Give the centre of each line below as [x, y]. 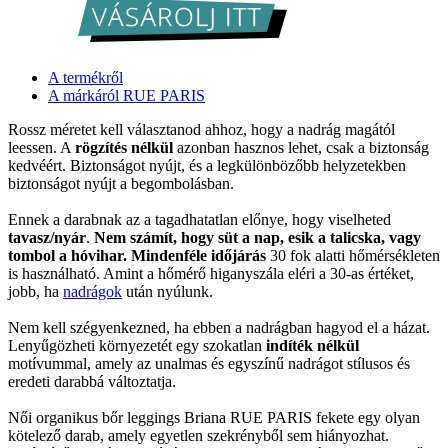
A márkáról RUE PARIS [126, 95]
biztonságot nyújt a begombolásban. [121, 183]
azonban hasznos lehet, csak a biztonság [301, 147]
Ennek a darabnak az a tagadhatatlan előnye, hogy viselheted [199, 219]
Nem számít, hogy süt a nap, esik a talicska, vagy [257, 237]
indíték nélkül [312, 345]
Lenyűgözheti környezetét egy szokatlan [137, 345]
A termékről [85, 77]
